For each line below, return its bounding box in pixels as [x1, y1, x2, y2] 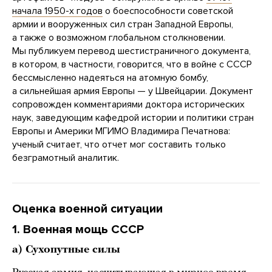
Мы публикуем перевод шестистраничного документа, [12, 44, 251, 57]
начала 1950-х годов [12, 4, 103, 17]
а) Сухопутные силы [12, 243, 120, 256]
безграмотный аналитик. [12, 151, 119, 164]
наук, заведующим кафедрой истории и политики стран [12, 111, 254, 124]
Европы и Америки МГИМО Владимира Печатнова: [12, 124, 230, 137]
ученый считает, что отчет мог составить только [12, 138, 226, 151]
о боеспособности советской [103, 4, 233, 17]
